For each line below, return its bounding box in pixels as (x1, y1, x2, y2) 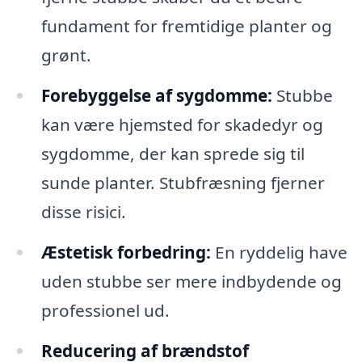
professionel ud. (40, 298, 170, 322)
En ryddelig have (210, 240, 347, 263)
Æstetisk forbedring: (40, 240, 211, 263)
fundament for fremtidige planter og (40, 15, 332, 38)
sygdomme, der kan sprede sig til (40, 141, 305, 165)
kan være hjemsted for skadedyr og (40, 112, 323, 136)
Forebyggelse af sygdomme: (40, 83, 272, 107)
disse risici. (40, 200, 126, 223)
